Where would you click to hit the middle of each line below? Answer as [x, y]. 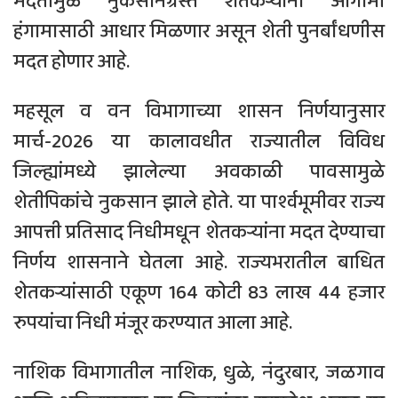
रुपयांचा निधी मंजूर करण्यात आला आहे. [153, 323]
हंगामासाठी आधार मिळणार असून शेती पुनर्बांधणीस [199, 32]
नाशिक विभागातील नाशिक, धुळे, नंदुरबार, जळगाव [199, 373]
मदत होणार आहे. [72, 62]
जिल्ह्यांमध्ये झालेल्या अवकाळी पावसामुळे [199, 172]
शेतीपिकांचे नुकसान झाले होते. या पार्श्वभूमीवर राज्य [199, 202]
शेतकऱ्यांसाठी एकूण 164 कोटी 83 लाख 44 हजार [199, 293]
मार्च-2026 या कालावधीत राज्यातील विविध [199, 142]
